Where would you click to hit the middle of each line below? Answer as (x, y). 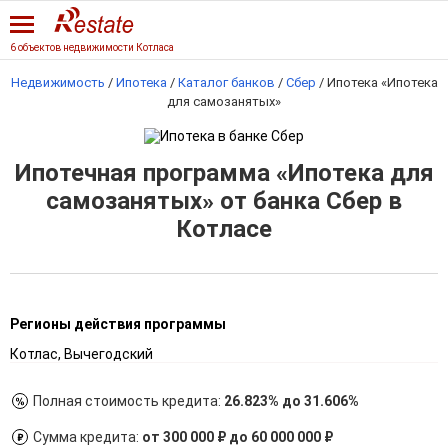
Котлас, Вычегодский (81, 354)
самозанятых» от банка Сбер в (224, 201)
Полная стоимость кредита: (128, 401)
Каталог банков (226, 82)
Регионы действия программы (118, 324)
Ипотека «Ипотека (382, 82)
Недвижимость (57, 82)
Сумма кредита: (87, 437)
